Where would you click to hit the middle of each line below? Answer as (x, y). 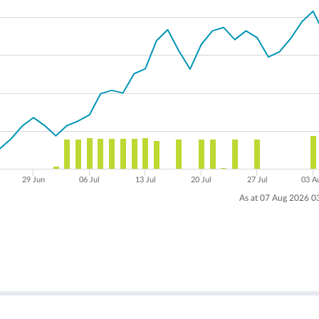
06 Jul (90, 180)
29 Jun (33, 180)
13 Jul (145, 180)
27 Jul (257, 180)
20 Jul (202, 180)
